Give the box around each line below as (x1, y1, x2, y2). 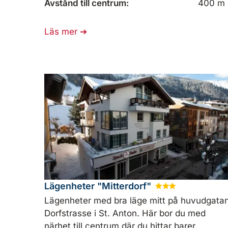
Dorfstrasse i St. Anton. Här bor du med (44, 208, 206, 219)
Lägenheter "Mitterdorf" (44, 180, 154, 191)
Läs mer (44, 26, 77, 37)
